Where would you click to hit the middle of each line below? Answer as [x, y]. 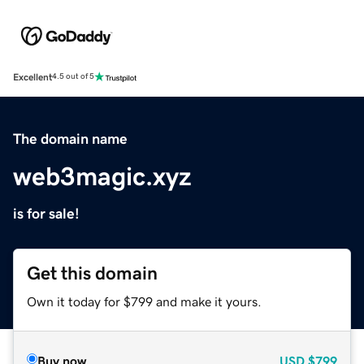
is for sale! [46, 213]
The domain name [70, 139]
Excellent [32, 77]
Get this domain [92, 273]
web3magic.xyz [102, 176]
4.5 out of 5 [73, 77]
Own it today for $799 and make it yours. [144, 301]
